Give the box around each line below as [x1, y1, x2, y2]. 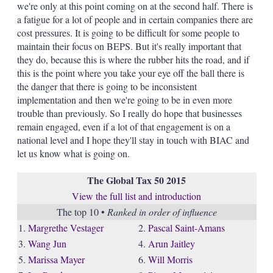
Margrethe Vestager [27, 221, 104, 234]
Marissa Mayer [27, 253, 85, 266]
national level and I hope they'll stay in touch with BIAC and [16, 133, 249, 146]
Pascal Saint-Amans [147, 221, 225, 234]
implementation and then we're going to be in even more [16, 93, 232, 106]
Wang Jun [27, 237, 66, 250]
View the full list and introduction [72, 190, 201, 202]
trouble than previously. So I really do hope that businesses [16, 107, 242, 119]
